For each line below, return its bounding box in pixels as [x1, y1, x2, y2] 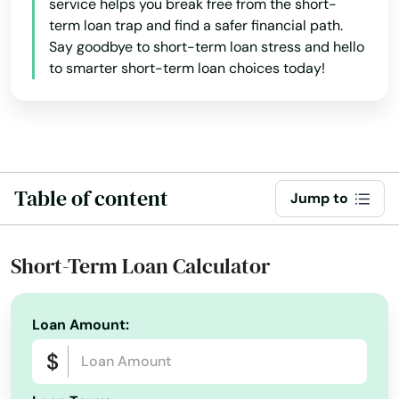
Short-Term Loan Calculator [11, 251, 270, 281]
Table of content [14, 183, 168, 213]
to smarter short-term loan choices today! [49, 59, 325, 77]
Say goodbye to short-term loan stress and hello [49, 37, 364, 56]
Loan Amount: [32, 315, 129, 334]
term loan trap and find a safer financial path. [49, 16, 343, 35]
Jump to [290, 189, 348, 208]
